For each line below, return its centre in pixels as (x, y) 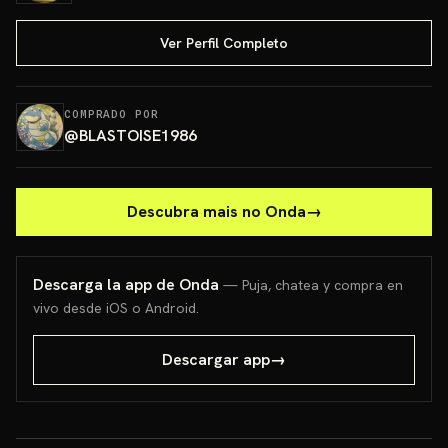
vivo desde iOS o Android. (116, 308)
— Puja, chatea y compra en (313, 285)
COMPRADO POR (111, 114)
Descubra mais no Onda (216, 211)
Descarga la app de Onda (126, 284)
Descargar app (216, 359)
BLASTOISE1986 (138, 135)
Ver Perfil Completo (224, 43)
